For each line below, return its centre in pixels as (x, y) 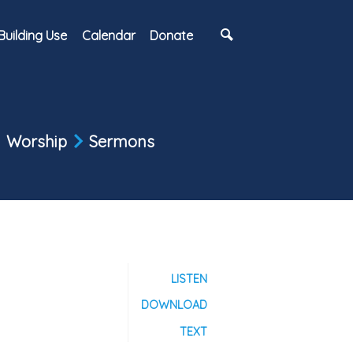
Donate (172, 35)
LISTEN (190, 279)
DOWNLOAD (175, 305)
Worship (36, 141)
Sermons (121, 141)
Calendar (108, 35)
